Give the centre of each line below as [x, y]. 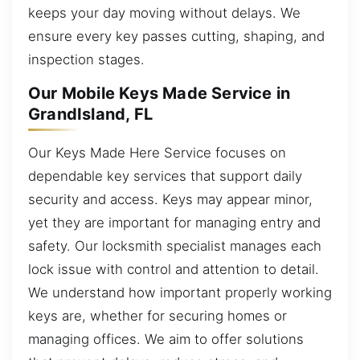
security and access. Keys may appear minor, [170, 199]
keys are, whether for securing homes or [157, 315]
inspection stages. [86, 59]
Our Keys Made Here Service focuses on [157, 152]
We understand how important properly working [180, 292]
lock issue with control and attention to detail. [174, 269]
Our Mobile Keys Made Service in [160, 94]
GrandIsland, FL [90, 115]
